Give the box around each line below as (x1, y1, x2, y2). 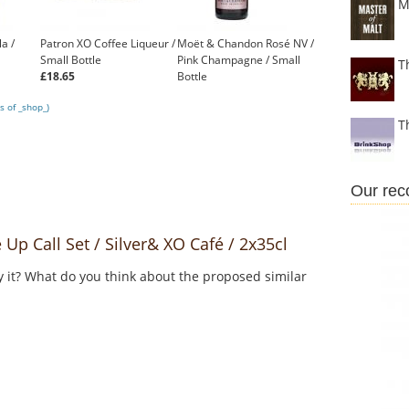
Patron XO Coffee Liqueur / (40, 36, 175, 52)
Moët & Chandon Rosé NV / (177, 36, 314, 52)
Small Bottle (40, 52, 101, 68)
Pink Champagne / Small (177, 52, 300, 68)
